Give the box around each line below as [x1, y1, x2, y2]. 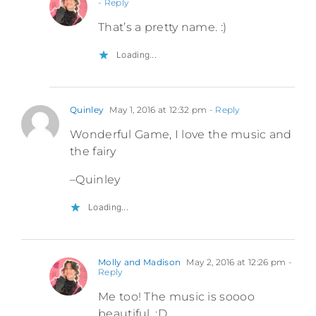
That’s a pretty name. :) [98, 20, 227, 34]
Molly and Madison [98, 256, 181, 267]
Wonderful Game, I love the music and [70, 127, 292, 141]
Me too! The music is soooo [98, 289, 255, 303]
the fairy [70, 144, 116, 158]
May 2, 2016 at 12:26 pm [184, 256, 286, 267]
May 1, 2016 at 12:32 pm [107, 104, 207, 115]
